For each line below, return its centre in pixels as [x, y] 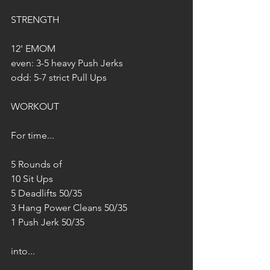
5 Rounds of [36, 164]
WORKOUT [35, 106]
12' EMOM [33, 49]
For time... [33, 135]
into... [23, 251]
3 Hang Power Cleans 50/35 [69, 208]
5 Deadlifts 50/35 [46, 193]
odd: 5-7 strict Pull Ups [59, 77]
